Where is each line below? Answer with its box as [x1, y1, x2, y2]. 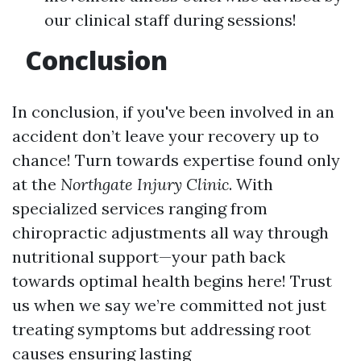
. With [229, 174, 273, 195]
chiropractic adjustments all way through [12, 222, 329, 243]
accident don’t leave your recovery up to [12, 126, 319, 147]
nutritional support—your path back [12, 247, 285, 268]
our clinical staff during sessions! [44, 10, 297, 31]
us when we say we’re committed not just [12, 295, 326, 316]
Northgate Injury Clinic [60, 174, 229, 195]
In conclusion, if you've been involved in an [12, 102, 334, 122]
